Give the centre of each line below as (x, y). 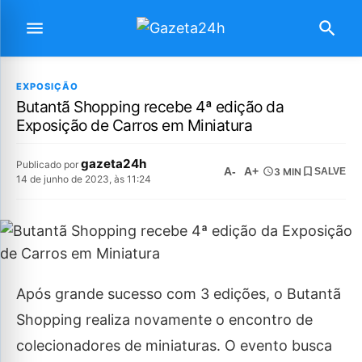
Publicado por (48, 164)
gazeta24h (114, 164)
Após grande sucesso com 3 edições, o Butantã (179, 294)
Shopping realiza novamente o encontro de (164, 320)
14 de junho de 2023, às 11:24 (84, 179)
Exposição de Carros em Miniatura (134, 125)
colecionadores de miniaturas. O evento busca (174, 345)
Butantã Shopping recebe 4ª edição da (150, 107)
